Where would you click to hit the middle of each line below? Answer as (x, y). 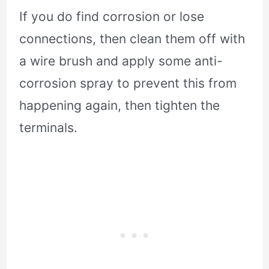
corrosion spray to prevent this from (128, 83)
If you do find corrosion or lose (112, 16)
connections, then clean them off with (132, 38)
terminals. (49, 127)
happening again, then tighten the (120, 105)
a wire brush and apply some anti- (121, 61)
